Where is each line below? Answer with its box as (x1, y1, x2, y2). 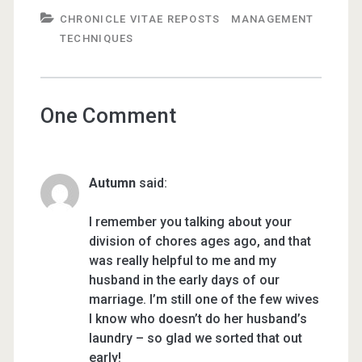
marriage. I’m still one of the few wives (88, 292, 319, 307)
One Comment (40, 103, 176, 128)
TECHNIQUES (59, 32, 134, 44)
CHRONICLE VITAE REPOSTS (59, 13, 221, 25)
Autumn (88, 175, 136, 191)
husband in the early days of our (88, 272, 280, 288)
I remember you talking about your (88, 214, 292, 229)
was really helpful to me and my (88, 253, 276, 268)
